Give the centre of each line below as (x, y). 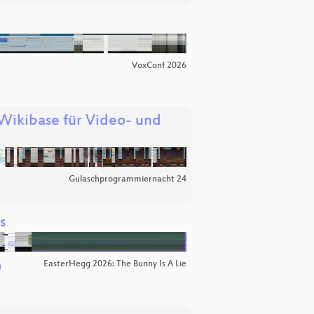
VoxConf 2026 (159, 66)
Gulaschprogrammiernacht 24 (128, 179)
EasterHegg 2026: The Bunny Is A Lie (115, 264)
